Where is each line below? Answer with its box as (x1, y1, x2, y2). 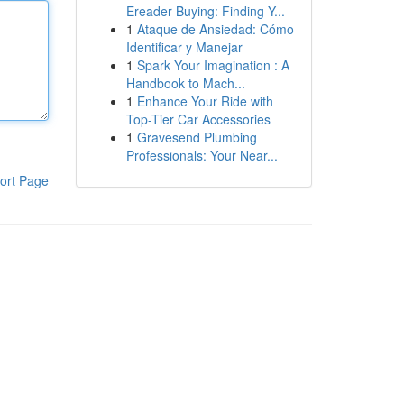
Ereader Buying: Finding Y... (125, 2, 285, 20)
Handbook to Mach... (125, 74, 245, 92)
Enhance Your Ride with (136, 92, 273, 110)
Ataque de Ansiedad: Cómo (136, 20, 294, 38)
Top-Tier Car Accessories (125, 110, 271, 128)
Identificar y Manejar (125, 38, 243, 56)
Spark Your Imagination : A (136, 56, 289, 74)
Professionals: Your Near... (125, 146, 278, 164)
